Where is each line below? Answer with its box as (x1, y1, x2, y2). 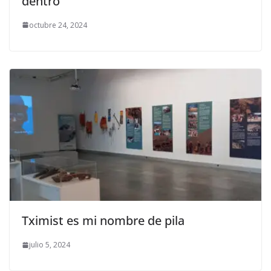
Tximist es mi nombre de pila (22, 212, 184, 229)
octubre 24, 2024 (29, 19, 87, 30)
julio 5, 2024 (29, 240, 70, 250)
